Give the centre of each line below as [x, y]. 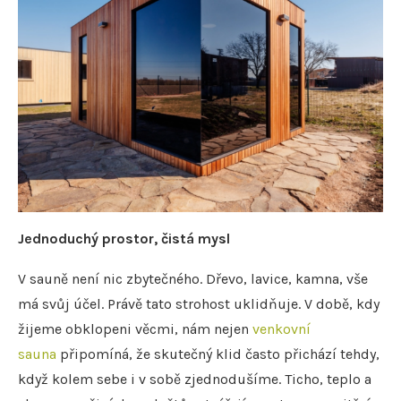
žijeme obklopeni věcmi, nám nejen [135, 329]
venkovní [282, 329]
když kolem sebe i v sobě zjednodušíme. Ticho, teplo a [195, 380]
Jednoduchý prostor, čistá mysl [124, 239]
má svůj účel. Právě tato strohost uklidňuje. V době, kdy [199, 304]
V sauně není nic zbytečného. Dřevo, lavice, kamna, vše [193, 279]
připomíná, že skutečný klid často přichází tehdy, [218, 354]
